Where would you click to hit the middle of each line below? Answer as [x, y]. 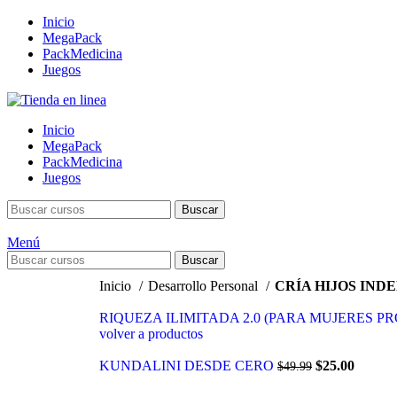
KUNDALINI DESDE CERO [188, 366]
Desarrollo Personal [205, 286]
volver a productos [151, 334]
